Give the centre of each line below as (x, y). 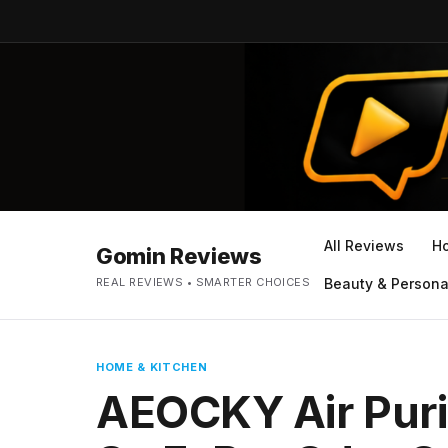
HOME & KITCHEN (152, 367)
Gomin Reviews (179, 256)
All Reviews (364, 245)
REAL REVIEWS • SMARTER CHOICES (203, 282)
